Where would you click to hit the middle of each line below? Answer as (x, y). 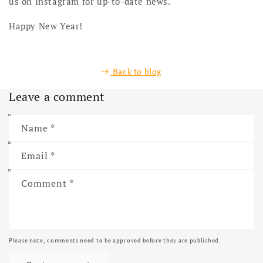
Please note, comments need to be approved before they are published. (115, 240)
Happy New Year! (46, 26)
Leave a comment (57, 96)
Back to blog (137, 72)
